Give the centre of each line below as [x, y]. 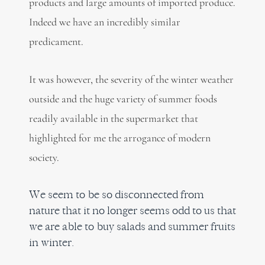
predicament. [56, 41]
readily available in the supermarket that [113, 119]
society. [44, 158]
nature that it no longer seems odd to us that [132, 210]
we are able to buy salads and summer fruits [132, 226]
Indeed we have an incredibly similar [104, 22]
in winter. [51, 242]
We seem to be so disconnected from [116, 194]
